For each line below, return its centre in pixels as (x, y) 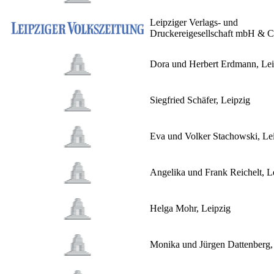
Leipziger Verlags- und (194, 23)
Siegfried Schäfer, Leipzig (200, 100)
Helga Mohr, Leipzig (194, 209)
